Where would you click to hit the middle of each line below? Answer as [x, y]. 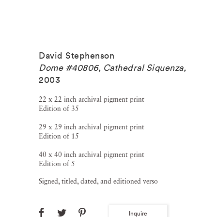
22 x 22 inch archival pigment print [92, 100]
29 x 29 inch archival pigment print [92, 127]
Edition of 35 [59, 109]
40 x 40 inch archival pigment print [92, 155]
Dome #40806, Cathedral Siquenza [111, 68]
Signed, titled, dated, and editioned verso [98, 182]
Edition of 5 [57, 164]
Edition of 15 [59, 137]
